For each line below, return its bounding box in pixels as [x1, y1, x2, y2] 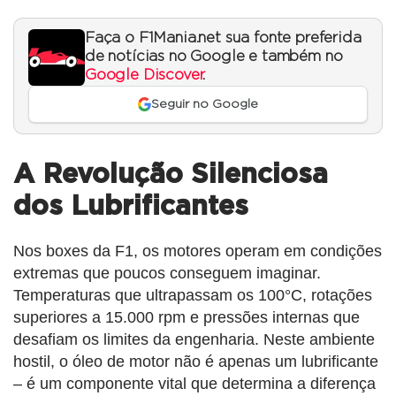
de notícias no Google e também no [85, 49, 343, 64]
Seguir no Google [151, 98, 259, 110]
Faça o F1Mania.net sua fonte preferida [85, 30, 362, 45]
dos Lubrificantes [13, 194, 248, 221]
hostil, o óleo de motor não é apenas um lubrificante [13, 353, 378, 371]
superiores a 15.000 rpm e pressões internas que [13, 308, 360, 327]
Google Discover [85, 67, 203, 82]
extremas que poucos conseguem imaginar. [13, 264, 321, 283]
